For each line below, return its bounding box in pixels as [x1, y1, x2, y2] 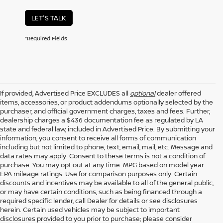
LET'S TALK [31, 13, 66, 22]
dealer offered [155, 88, 201, 98]
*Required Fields [25, 34, 67, 42]
